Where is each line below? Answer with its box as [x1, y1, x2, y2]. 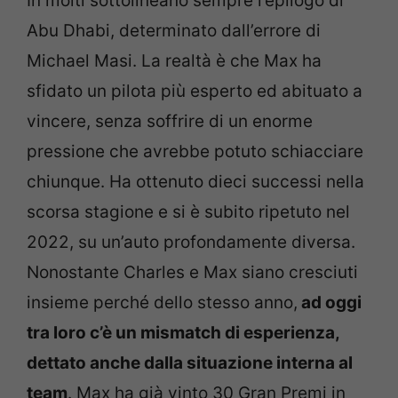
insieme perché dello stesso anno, [27, 292, 298, 313]
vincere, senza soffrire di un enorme [27, 111, 313, 131]
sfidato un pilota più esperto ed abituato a [27, 81, 362, 101]
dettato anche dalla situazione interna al [27, 353, 353, 373]
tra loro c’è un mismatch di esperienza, [27, 322, 339, 343]
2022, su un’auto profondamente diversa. [27, 232, 355, 252]
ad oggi [298, 292, 362, 313]
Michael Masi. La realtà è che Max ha [27, 51, 322, 71]
